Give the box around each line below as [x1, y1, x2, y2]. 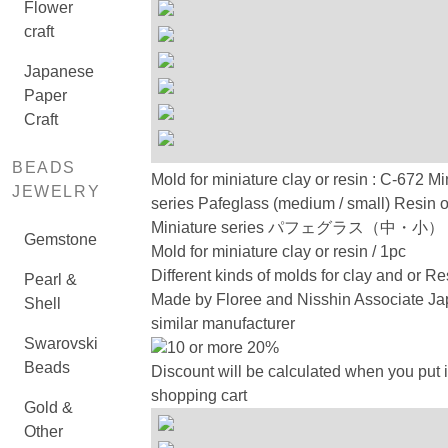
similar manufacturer [150, 315, 295, 332]
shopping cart [150, 387, 251, 404]
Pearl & [24, 271, 77, 288]
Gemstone [24, 231, 97, 248]
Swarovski [24, 335, 98, 352]
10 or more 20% [166, 339, 279, 356]
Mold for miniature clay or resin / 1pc [150, 243, 406, 260]
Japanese [24, 63, 94, 80]
